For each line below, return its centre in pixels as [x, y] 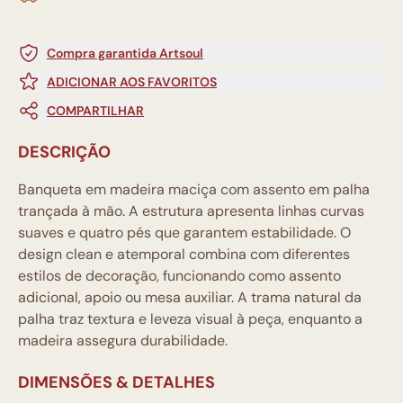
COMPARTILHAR [95, 111]
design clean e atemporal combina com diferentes [184, 254]
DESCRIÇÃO [64, 152]
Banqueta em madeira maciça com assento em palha [194, 189]
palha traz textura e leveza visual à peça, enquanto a [190, 319]
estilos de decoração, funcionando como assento [179, 276]
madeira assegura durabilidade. [125, 340]
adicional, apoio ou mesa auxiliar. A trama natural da [190, 297]
